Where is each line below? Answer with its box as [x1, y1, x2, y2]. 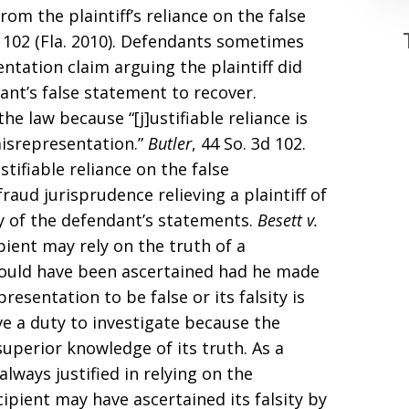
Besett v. [257, 209, 319, 231]
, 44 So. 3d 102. [192, 132, 306, 154]
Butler [148, 132, 192, 154]
